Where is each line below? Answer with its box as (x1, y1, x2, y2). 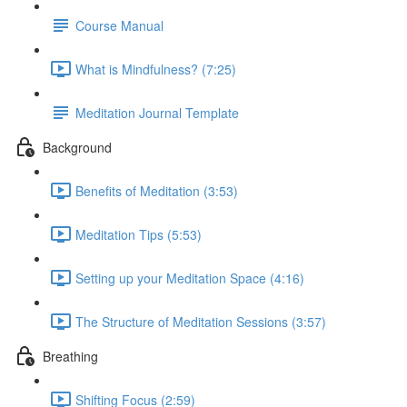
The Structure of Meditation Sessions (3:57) (75, 312, 326, 331)
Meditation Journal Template (75, 103, 239, 122)
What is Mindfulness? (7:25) (75, 59, 236, 78)
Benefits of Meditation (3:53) (75, 181, 238, 200)
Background (43, 137, 112, 156)
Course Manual (75, 15, 164, 35)
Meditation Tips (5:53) (75, 224, 202, 243)
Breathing (43, 346, 98, 365)
